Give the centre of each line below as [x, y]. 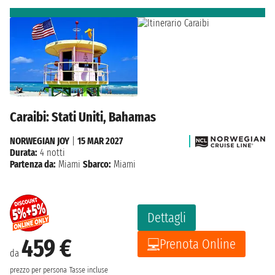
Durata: [24, 153]
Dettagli [167, 218]
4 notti [51, 153]
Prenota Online [198, 244]
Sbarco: [97, 165]
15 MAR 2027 [100, 141]
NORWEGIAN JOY [40, 141]
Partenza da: [33, 165]
